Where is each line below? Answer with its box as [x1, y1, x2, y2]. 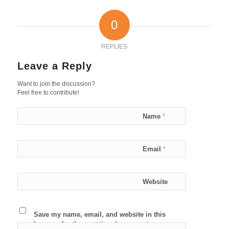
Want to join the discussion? [17, 80, 95, 87]
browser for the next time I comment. [33, 220, 151, 228]
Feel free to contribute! [17, 88, 79, 96]
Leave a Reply [17, 60, 92, 72]
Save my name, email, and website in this [33, 210, 166, 218]
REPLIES [101, 42, 128, 50]
